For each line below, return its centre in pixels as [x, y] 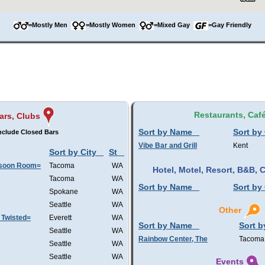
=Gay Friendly [230, 25]
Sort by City [73, 152]
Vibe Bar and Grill [168, 146]
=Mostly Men [50, 25]
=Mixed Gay [174, 25]
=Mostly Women [112, 25]
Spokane [64, 192]
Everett [60, 218]
